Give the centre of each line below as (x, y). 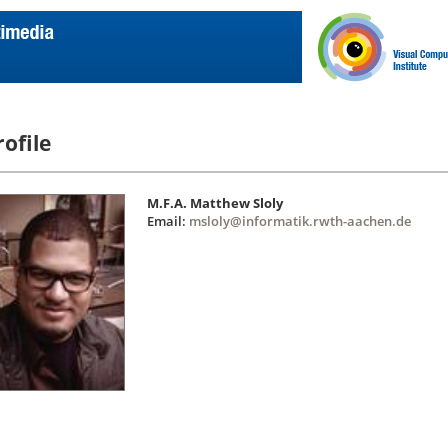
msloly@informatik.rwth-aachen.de (300, 221)
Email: (168, 221)
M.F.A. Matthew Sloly (215, 203)
